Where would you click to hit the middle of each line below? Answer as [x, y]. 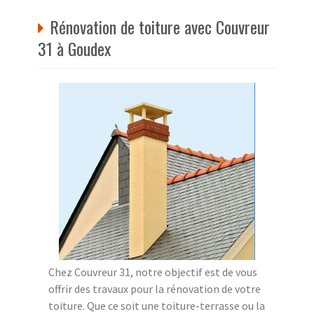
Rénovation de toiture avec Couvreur [160, 26]
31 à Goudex [74, 48]
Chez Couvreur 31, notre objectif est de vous [153, 272]
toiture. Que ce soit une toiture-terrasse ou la [157, 305]
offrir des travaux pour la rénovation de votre [155, 288]
